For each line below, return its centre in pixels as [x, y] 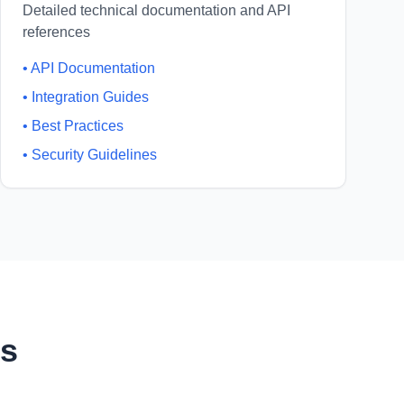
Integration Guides [90, 97]
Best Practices [78, 126]
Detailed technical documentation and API [156, 10]
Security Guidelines [94, 155]
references [56, 32]
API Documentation [93, 68]
